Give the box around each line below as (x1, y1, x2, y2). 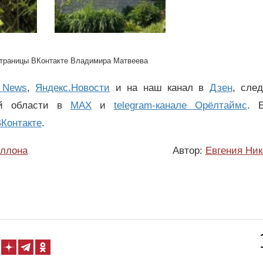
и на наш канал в (110, 82, 210, 94)
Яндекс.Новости (35, 82, 110, 94)
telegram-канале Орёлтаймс (113, 100, 247, 112)
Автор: (172, 145, 205, 157)
